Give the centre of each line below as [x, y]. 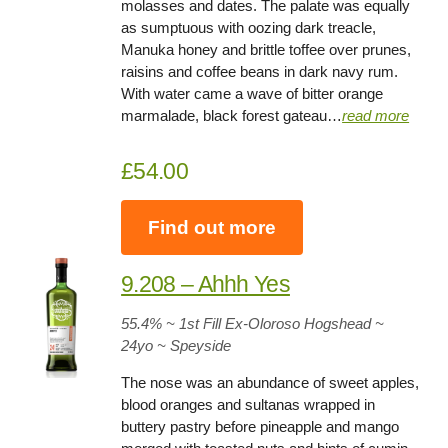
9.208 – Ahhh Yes [205, 284]
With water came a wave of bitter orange [252, 94]
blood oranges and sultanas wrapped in [248, 405]
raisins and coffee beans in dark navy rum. [260, 72]
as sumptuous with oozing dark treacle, [249, 28]
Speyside [201, 346]
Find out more [212, 227]
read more [376, 116]
